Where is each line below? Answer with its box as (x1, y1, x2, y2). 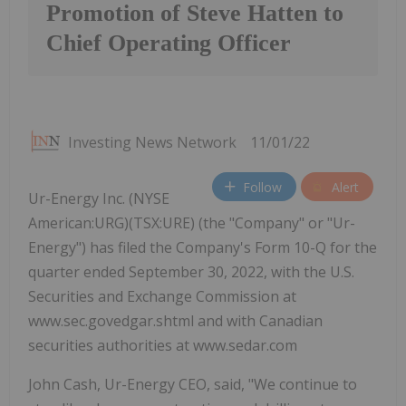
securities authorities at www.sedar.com (28, 335, 297, 356)
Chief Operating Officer (46, 30, 291, 57)
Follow (243, 178, 282, 196)
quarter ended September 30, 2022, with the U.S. (28, 262, 354, 283)
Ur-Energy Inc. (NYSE (28, 188, 169, 209)
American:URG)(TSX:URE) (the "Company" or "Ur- (28, 213, 355, 234)
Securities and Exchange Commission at (28, 286, 296, 307)
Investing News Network (68, 132, 237, 153)
